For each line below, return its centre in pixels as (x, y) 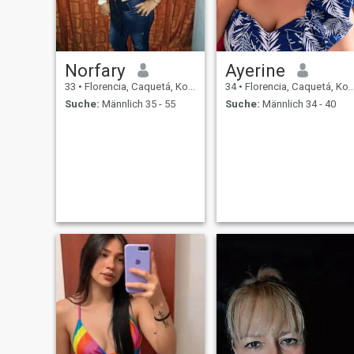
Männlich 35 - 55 (137, 104)
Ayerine (255, 70)
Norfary (95, 70)
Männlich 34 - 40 (298, 104)
